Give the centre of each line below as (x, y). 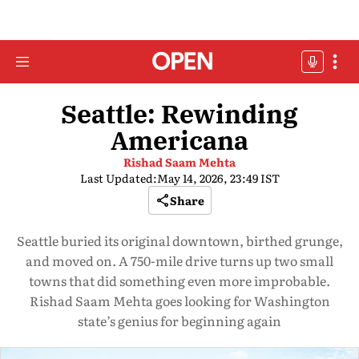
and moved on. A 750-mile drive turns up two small (179, 260)
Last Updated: (118, 178)
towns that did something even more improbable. (179, 280)
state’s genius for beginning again (179, 321)
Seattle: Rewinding (179, 114)
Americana (179, 140)
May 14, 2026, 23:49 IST (218, 178)
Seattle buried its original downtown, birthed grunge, (179, 240)
